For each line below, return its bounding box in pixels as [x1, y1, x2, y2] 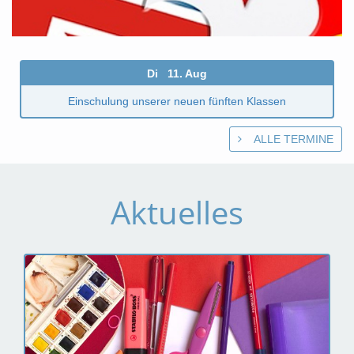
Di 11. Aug [147, 67, 207, 80]
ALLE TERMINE [254, 133, 333, 145]
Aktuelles [111, 190, 243, 234]
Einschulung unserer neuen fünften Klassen [68, 95, 286, 107]
